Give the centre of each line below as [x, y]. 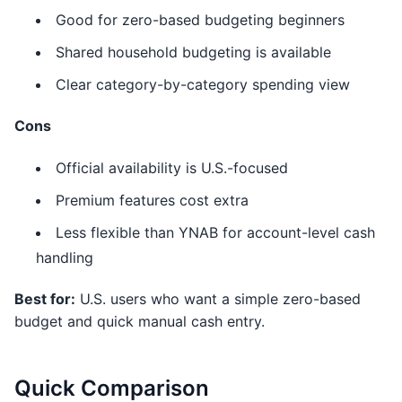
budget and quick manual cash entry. [140, 321]
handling [65, 258]
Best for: [45, 299]
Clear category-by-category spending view [203, 84]
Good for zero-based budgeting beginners [200, 20]
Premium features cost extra [152, 200]
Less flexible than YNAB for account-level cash [215, 232]
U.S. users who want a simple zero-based [218, 299]
